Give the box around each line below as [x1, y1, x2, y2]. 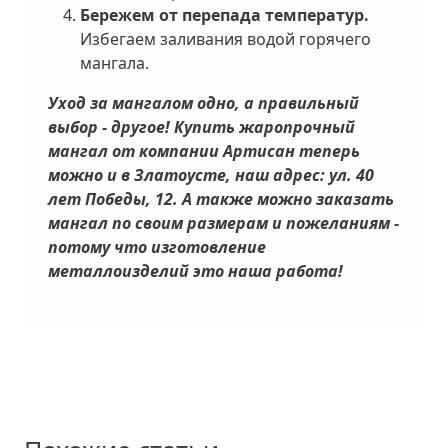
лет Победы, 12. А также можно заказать [48, 188, 394, 210]
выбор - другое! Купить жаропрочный [48, 116, 355, 138]
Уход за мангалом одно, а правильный [48, 92, 359, 114]
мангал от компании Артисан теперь [48, 140, 360, 162]
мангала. [80, 52, 149, 74]
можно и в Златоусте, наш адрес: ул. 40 [48, 164, 374, 186]
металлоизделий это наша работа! [48, 260, 343, 282]
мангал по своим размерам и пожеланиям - [48, 212, 399, 234]
